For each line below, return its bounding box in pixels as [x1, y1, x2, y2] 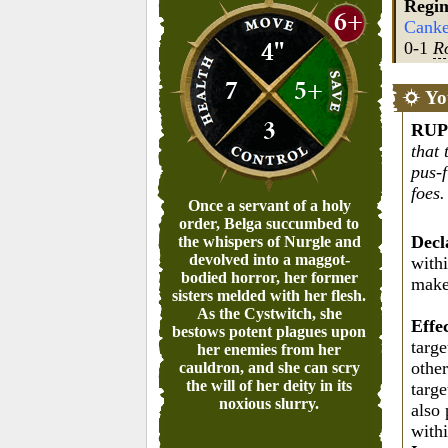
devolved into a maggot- [188, 251, 350, 268]
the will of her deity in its [186, 377, 353, 394]
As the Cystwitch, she [196, 305, 342, 322]
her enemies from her [197, 341, 342, 358]
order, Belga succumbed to [179, 215, 360, 232]
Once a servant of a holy [187, 197, 351, 214]
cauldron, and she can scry [178, 359, 360, 376]
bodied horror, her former [180, 269, 358, 286]
